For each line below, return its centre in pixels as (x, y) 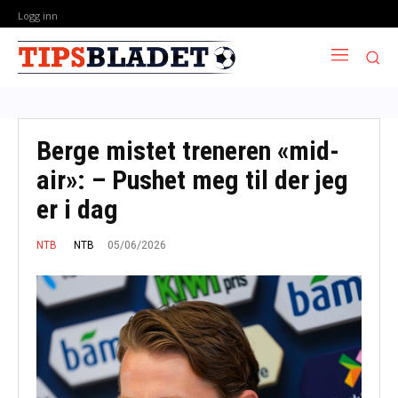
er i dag (77, 209)
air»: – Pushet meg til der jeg (192, 179)
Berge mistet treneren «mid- (188, 150)
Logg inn (38, 15)
